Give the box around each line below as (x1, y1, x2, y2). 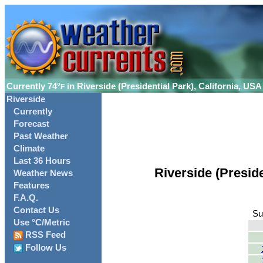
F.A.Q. (14, 193, 38, 203)
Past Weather (14, 131, 68, 141)
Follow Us (23, 243, 66, 253)
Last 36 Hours (14, 156, 70, 166)
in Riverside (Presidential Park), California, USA (67, 82, 262, 91)
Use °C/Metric (14, 218, 70, 227)
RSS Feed (23, 230, 66, 240)
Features (14, 181, 49, 190)
